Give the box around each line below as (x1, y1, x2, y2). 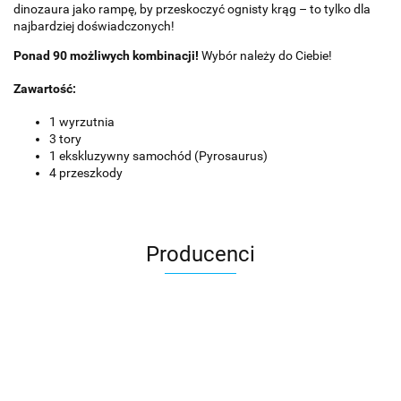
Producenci (146, 241, 255, 267)
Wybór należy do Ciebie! (199, 47, 332, 63)
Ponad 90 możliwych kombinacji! (13, 47, 199, 63)
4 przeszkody (49, 165, 123, 180)
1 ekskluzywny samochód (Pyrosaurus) (49, 148, 268, 163)
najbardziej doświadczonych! (13, 18, 175, 33)
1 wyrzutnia (49, 114, 115, 129)
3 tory (49, 131, 81, 146)
